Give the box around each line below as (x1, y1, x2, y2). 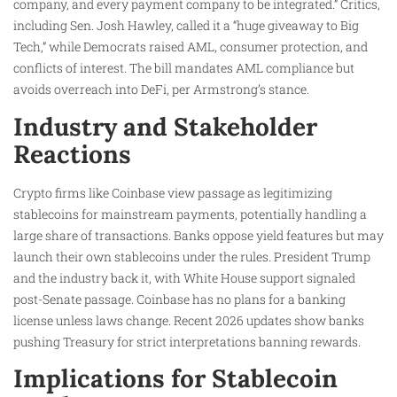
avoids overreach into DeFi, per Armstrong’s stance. (13, 81, 309, 98)
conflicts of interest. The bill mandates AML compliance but (13, 59, 354, 77)
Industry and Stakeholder (13, 110, 317, 143)
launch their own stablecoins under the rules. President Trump (13, 247, 370, 265)
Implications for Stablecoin (13, 362, 338, 395)
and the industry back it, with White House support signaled (13, 269, 355, 286)
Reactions (13, 137, 131, 170)
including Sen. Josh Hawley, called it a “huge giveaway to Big (13, 17, 359, 35)
